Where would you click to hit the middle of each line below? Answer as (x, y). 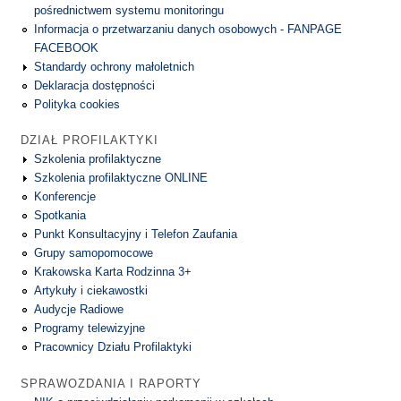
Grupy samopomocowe (94, 253)
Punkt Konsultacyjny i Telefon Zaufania (136, 235)
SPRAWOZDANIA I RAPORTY (111, 383)
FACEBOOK (67, 47)
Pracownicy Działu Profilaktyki (113, 347)
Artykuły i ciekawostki (91, 291)
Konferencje (65, 197)
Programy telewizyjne (90, 328)
